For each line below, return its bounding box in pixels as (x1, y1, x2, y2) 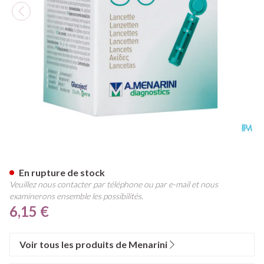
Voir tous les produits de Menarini (19, 239, 167, 250)
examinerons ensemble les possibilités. (9, 191, 143, 201)
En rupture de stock (19, 167, 105, 178)
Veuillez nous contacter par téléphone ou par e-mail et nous (9, 179, 218, 189)
